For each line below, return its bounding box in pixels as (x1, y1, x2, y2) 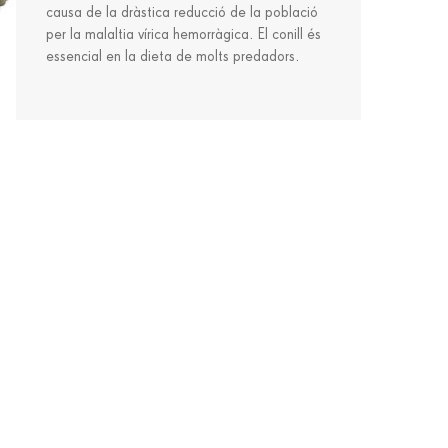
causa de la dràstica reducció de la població (46, 4, 318, 21)
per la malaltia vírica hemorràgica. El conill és (46, 26, 321, 43)
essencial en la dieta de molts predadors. (46, 48, 299, 65)
